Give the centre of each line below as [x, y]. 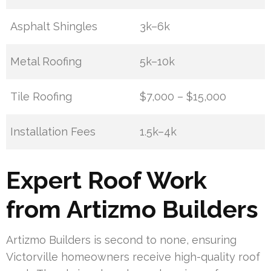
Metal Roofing [46, 62]
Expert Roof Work [106, 180]
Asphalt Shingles [54, 27]
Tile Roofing [41, 97]
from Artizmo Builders [132, 209]
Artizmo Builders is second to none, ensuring [121, 240]
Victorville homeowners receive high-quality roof [133, 257]
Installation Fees [53, 132]
